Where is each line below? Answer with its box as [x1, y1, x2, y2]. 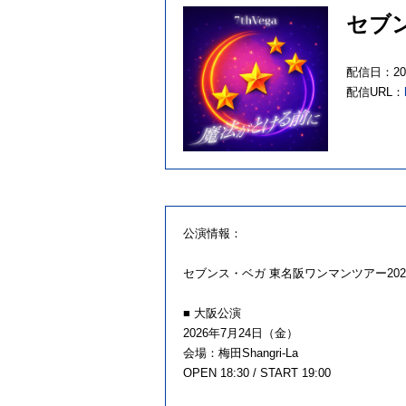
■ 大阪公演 [183, 305, 241, 320]
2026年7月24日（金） [183, 325, 298, 340]
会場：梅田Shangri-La [183, 345, 298, 360]
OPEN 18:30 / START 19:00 [183, 365, 331, 380]
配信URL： [346, 84, 404, 99]
